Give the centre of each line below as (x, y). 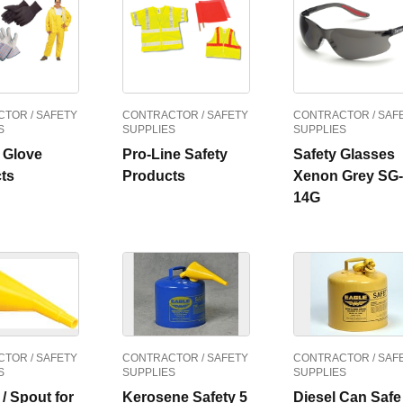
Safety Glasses (344, 154)
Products (154, 176)
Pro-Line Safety (175, 154)
